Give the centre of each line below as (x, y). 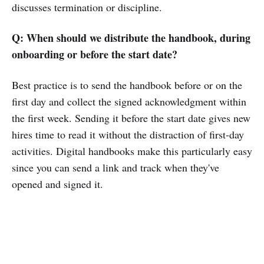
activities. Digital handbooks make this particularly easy (132, 151)
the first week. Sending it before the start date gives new (131, 118)
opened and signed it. (57, 184)
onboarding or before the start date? (95, 54)
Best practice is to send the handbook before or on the (127, 85)
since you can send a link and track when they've (115, 167)
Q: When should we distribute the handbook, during (131, 37)
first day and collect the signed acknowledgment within (129, 101)
